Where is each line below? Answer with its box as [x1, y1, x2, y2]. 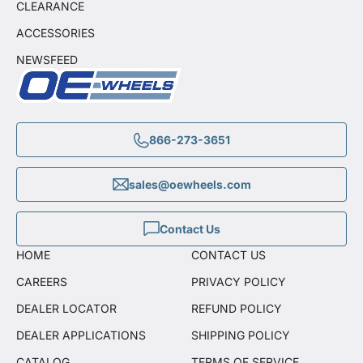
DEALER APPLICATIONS [16, 328, 146, 343]
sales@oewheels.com [128, 177, 251, 192]
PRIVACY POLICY [191, 275, 286, 289]
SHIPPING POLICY [191, 328, 290, 343]
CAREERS [16, 275, 67, 289]
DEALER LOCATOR [16, 301, 117, 316]
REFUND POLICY [191, 301, 282, 316]
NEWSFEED [16, 53, 78, 67]
